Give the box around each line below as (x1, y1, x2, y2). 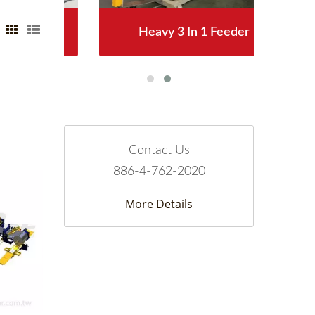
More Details (125, 196, 193, 212)
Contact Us (128, 144, 190, 157)
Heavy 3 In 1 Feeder (103, 26, 214, 39)
